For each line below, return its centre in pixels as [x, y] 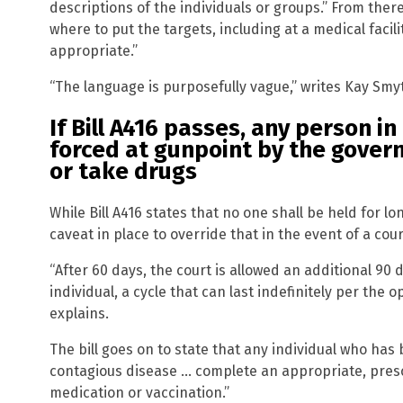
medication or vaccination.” [139, 392]
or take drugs [123, 172]
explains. [79, 313]
